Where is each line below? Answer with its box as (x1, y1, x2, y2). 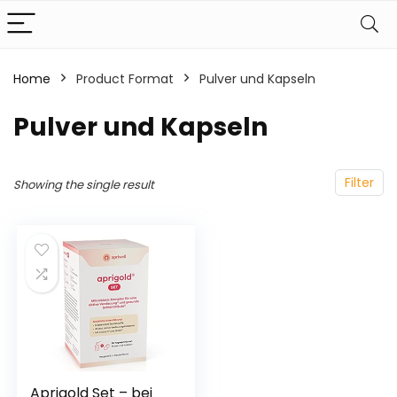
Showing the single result (13, 176, 154, 193)
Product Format (76, 70, 174, 88)
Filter (345, 174, 374, 191)
